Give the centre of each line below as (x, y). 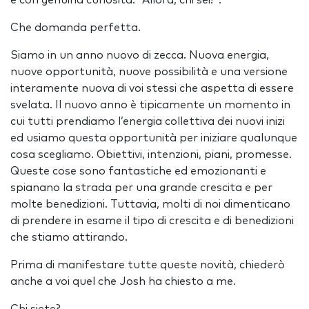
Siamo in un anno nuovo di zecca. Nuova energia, (140, 55)
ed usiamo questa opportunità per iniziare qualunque (154, 138)
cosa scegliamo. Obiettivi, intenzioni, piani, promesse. (151, 154)
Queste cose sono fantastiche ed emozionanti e (138, 171)
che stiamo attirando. (69, 237)
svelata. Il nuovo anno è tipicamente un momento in (150, 105)
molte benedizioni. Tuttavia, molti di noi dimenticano (150, 204)
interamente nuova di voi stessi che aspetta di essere (152, 88)
